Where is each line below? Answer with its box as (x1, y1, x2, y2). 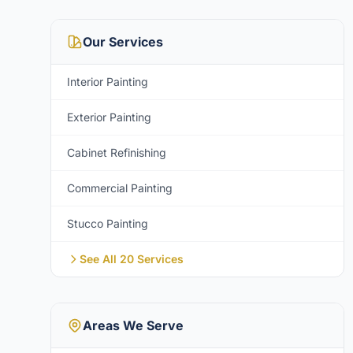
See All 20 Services (80, 252, 184, 266)
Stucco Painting (67, 217, 148, 230)
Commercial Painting (67, 181, 173, 195)
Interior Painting (67, 75, 148, 88)
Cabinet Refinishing (67, 146, 166, 159)
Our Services (83, 34, 163, 50)
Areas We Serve (83, 318, 184, 333)
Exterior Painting (67, 110, 151, 124)
